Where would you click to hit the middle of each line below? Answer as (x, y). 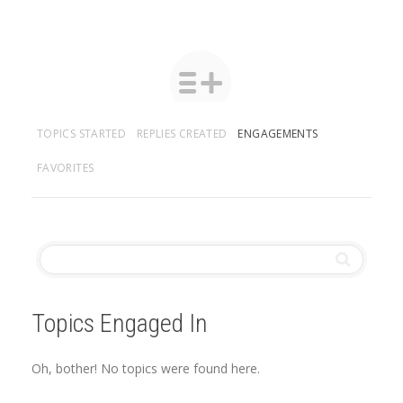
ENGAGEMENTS (278, 134)
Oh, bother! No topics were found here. (146, 368)
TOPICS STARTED (82, 134)
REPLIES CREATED (182, 134)
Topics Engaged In (120, 323)
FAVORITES (66, 168)
